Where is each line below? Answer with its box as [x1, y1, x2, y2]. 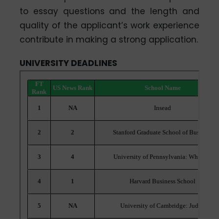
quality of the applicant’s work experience [20, 20, 199, 32]
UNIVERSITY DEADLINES [20, 57, 118, 69]
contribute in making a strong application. [20, 34, 198, 46]
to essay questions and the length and [20, 5, 199, 18]
